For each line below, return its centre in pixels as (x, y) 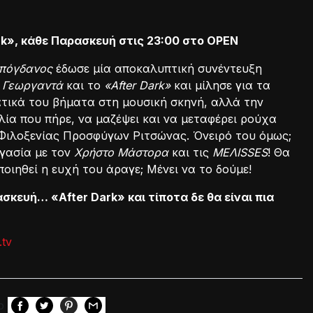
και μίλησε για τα (220, 85)
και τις (190, 152)
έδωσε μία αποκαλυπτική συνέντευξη (157, 68)
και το (83, 85)
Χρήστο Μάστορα (121, 152)
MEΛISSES (240, 152)
